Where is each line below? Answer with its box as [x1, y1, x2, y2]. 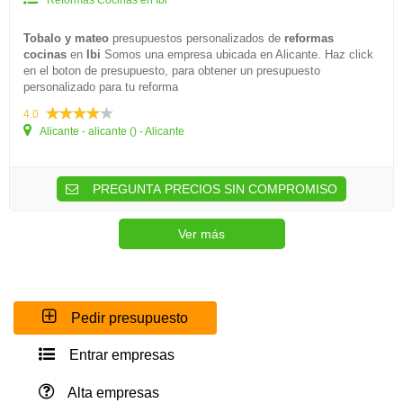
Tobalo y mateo [23, 31, 109, 45]
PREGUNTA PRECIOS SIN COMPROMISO [89, 182, 337, 196]
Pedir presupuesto [71, 310, 188, 326]
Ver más [178, 227, 225, 241]
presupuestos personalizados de [109, 31, 284, 45]
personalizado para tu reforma [23, 80, 178, 94]
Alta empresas [65, 385, 159, 400]
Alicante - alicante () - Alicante [38, 125, 184, 138]
